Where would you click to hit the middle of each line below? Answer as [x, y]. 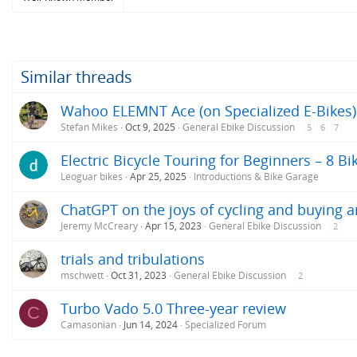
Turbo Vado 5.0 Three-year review [173, 308]
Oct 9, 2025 [150, 127]
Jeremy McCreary [99, 226]
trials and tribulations [133, 259]
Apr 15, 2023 [173, 226]
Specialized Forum [226, 324]
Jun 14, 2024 [151, 324]
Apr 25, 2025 [158, 176]
